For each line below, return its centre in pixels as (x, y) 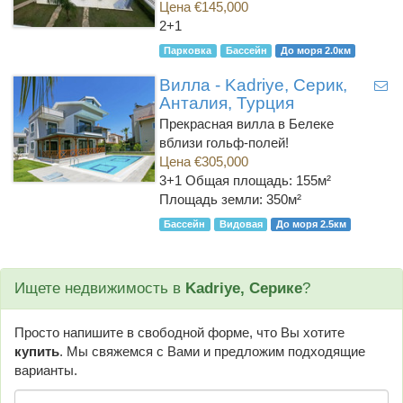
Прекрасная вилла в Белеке (246, 124)
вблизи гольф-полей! (224, 143)
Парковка (188, 50)
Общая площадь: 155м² (258, 180)
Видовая (241, 224)
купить (37, 351)
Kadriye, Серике (244, 288)
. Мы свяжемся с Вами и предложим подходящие (212, 351)
